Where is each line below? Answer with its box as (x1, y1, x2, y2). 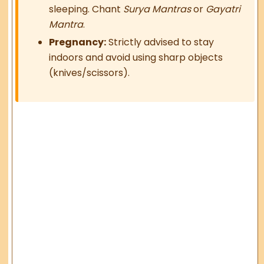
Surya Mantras (123, 2, 192, 16)
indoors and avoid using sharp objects (49, 51, 223, 65)
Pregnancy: (49, 35, 107, 49)
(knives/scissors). (49, 66, 130, 80)
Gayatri (206, 2, 241, 16)
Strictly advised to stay (106, 35, 214, 49)
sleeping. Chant (49, 2, 124, 16)
